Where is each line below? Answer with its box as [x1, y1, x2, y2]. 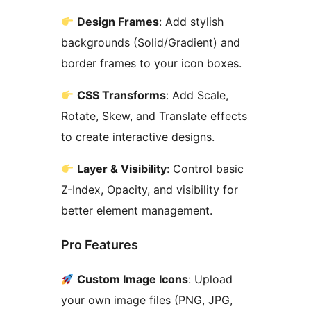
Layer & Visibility [77, 162, 167, 176]
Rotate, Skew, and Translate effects [61, 109, 247, 124]
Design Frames [77, 15, 160, 29]
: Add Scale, [166, 88, 229, 103]
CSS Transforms [77, 88, 167, 103]
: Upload [188, 271, 233, 286]
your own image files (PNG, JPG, [61, 292, 233, 307]
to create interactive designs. [61, 130, 215, 144]
